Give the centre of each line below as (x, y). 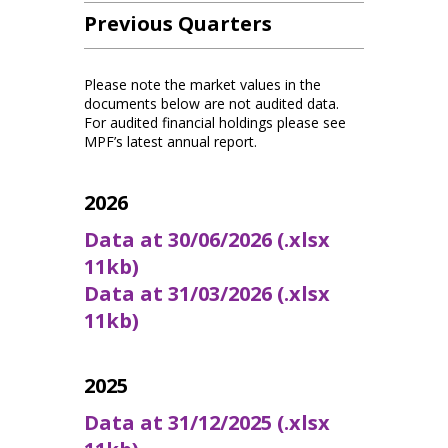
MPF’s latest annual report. (170, 141)
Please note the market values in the (202, 84)
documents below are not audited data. (211, 103)
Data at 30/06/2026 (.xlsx (207, 239)
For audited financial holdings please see (215, 122)
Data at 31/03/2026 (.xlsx (207, 293)
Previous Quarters (178, 23)
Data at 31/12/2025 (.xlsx (207, 422)
